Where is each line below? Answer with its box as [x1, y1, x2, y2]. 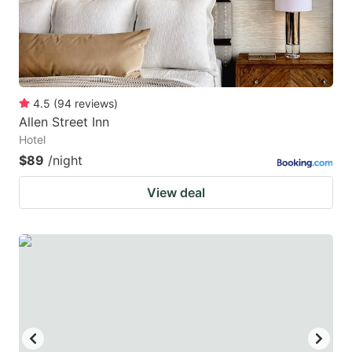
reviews [75, 96, 114, 110]
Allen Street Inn [19, 113, 109, 130]
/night [48, 152, 82, 168]
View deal [147, 184, 205, 200]
